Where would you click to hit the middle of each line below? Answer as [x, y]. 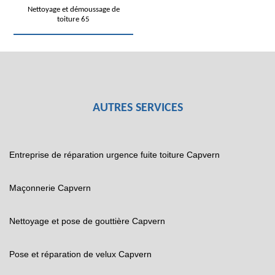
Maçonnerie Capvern [50, 188]
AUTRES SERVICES [137, 108]
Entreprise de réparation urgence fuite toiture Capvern [114, 155]
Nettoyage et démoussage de [73, 10]
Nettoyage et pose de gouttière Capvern [87, 221]
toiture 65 [73, 19]
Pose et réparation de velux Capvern [80, 254]
